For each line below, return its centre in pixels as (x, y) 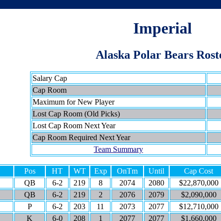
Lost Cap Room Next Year (74, 125)
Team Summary (118, 149)
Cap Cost (199, 171)
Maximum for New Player (73, 102)
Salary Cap (50, 78)
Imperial (163, 28)
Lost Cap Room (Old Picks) (76, 113)
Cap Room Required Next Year (81, 137)
